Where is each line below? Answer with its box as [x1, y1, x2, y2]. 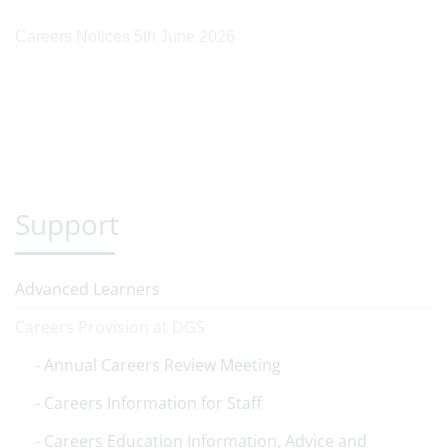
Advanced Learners [15, 278, 160, 300]
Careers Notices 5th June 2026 [15, 28, 235, 45]
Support [15, 205, 119, 243]
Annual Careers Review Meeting [44, 354, 281, 376]
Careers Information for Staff [44, 392, 262, 414]
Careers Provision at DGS [15, 316, 205, 338]
